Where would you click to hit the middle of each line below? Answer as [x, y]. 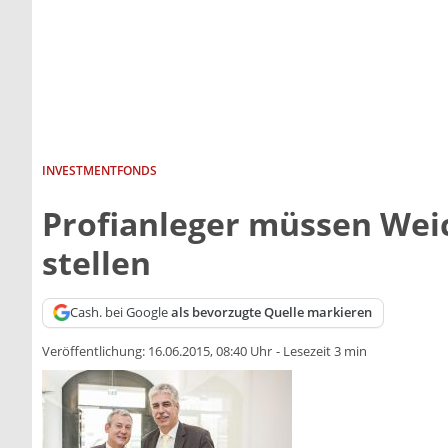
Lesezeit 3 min [325, 351]
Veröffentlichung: [95, 351]
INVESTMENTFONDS [99, 170]
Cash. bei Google [121, 312]
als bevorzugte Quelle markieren [272, 312]
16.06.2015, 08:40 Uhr [210, 351]
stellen [96, 262]
